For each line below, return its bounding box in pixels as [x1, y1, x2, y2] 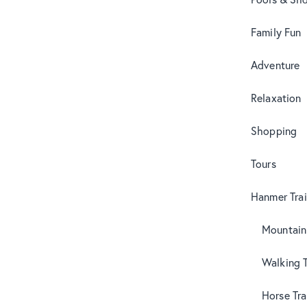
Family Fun [251, 24, 302, 39]
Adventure [251, 57, 300, 72]
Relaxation [251, 90, 302, 105]
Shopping [251, 123, 297, 138]
